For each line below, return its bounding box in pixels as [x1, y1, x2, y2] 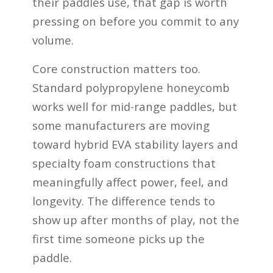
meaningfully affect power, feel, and [32, 174, 228, 190]
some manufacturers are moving [32, 117, 210, 133]
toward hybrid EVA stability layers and [32, 136, 238, 152]
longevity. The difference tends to [32, 193, 215, 208]
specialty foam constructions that [32, 155, 216, 171]
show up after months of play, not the [32, 211, 239, 227]
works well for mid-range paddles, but [32, 98, 237, 114]
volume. [32, 32, 74, 48]
